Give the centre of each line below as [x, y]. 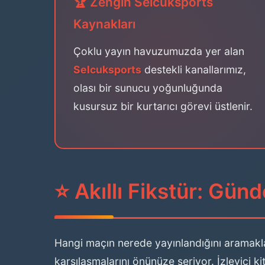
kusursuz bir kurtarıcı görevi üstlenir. [163, 106]
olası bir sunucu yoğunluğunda [148, 88]
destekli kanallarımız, [194, 70]
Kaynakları [104, 24]
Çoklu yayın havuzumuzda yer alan [159, 51]
